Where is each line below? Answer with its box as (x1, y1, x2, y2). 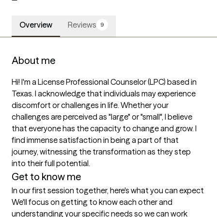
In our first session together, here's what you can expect (12, 186, 204, 196)
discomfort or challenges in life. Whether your (12, 100, 169, 110)
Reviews (68, 20, 96, 30)
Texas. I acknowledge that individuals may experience (12, 89, 196, 99)
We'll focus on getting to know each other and (12, 197, 172, 207)
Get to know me (12, 170, 81, 183)
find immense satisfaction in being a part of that (12, 135, 179, 145)
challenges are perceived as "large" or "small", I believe (12, 112, 192, 122)
